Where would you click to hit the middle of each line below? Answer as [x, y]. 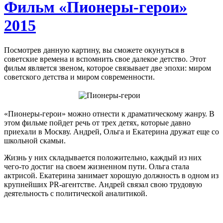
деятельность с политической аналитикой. [76, 193]
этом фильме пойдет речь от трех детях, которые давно [97, 122]
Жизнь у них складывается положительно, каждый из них [103, 157]
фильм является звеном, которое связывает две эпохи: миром [108, 68]
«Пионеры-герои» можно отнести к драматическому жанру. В [109, 113]
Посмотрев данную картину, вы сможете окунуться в [94, 50]
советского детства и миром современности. [79, 77]
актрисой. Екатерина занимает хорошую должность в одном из [111, 175]
